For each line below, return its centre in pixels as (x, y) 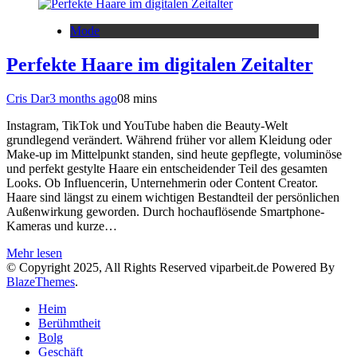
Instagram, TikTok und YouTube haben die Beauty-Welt (147, 125)
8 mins (140, 98)
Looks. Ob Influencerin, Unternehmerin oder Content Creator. (162, 182)
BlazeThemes (41, 281)
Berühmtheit (69, 323)
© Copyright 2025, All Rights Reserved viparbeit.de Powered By (171, 267)
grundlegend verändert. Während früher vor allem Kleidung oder (169, 139)
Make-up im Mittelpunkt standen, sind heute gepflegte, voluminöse (174, 154)
